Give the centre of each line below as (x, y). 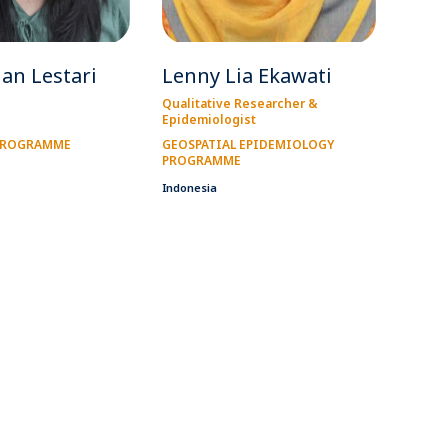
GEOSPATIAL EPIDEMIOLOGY (247, 144)
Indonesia (189, 187)
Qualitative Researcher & (239, 103)
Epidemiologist (208, 119)
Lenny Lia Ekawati (246, 75)
